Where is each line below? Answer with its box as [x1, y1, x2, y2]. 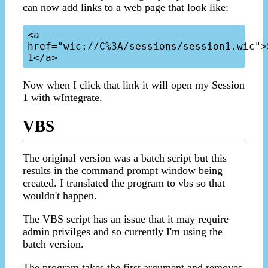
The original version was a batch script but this [23, 152, 227, 165]
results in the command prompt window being [23, 165, 223, 177]
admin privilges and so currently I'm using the [23, 226, 223, 238]
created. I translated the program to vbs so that [23, 177, 225, 190]
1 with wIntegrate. [23, 91, 102, 103]
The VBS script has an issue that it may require [23, 213, 229, 226]
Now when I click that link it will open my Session [23, 78, 245, 91]
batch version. [23, 238, 84, 251]
